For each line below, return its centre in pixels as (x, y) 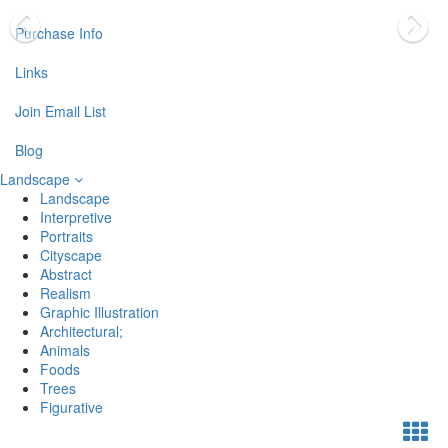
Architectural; (81, 331)
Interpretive (76, 217)
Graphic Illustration (99, 312)
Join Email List (60, 111)
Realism (65, 293)
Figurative (71, 407)
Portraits (66, 236)
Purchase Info (59, 33)
